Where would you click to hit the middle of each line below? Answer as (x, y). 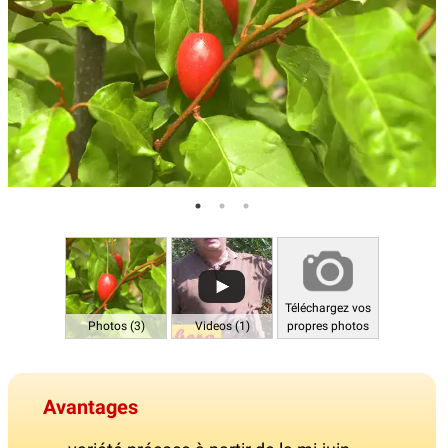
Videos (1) (222, 326)
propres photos (328, 326)
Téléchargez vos (328, 308)
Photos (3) (116, 326)
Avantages (90, 407)
